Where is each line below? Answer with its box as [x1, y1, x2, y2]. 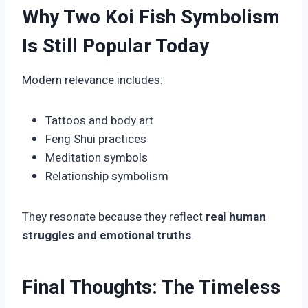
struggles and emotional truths [22, 227, 191, 245]
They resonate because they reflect [22, 208, 206, 226]
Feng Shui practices [45, 131, 146, 148]
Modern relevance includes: [22, 71, 163, 89]
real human [206, 208, 266, 226]
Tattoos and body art [45, 112, 153, 130]
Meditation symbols [45, 149, 148, 167]
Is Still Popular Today [22, 32, 209, 61]
